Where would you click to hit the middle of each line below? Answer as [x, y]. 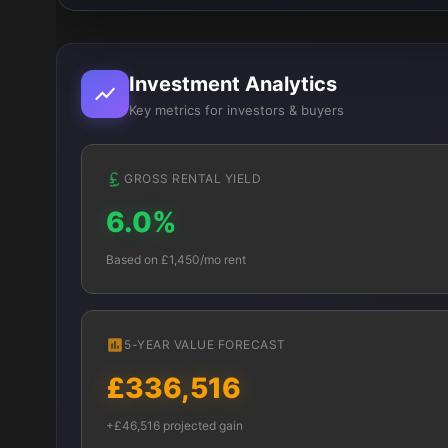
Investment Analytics [233, 84]
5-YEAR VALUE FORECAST [205, 344]
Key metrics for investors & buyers [236, 110]
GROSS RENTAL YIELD [192, 178]
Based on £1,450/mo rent [176, 259]
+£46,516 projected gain [174, 425]
